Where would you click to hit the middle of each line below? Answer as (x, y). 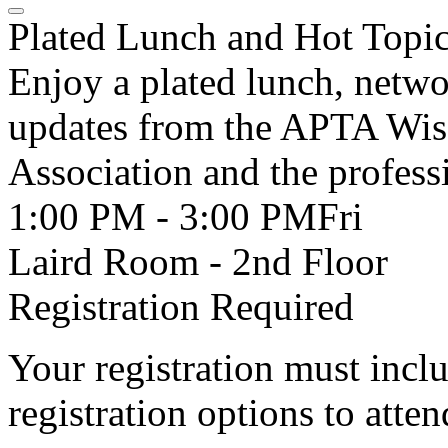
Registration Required (181, 306)
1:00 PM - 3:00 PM (162, 216)
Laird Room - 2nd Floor (198, 261)
